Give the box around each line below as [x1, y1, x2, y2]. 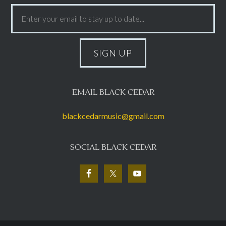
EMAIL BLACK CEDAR [72, 87, 154, 97]
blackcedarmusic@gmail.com [62, 110, 164, 121]
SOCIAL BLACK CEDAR [70, 142, 156, 152]
